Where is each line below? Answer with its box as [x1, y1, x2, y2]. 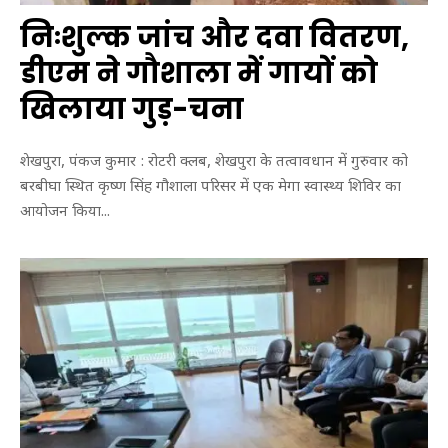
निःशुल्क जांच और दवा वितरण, [20, 17, 409, 57]
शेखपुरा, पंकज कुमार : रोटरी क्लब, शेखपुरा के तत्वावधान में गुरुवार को [20, 153, 408, 173]
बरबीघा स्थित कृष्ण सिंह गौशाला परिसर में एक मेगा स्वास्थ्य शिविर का [20, 178, 401, 198]
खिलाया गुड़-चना [20, 89, 244, 129]
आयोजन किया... [20, 203, 110, 223]
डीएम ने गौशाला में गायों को [20, 53, 378, 93]
